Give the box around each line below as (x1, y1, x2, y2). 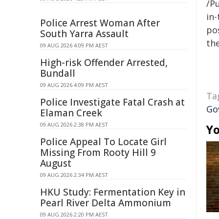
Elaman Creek (40, 107, 102, 119)
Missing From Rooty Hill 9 (40, 146, 156, 159)
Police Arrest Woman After (40, 17, 160, 29)
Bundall (40, 67, 75, 80)
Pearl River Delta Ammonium (40, 197, 171, 209)
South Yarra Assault (40, 27, 129, 40)
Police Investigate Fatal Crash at (40, 96, 185, 109)
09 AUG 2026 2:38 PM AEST (40, 121, 108, 128)
